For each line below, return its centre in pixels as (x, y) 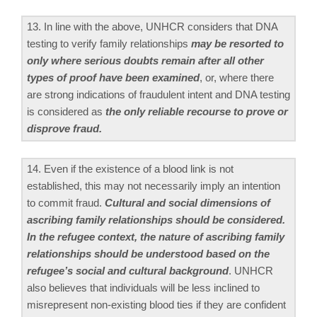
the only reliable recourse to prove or (197, 112)
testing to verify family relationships (109, 44)
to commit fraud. (66, 202)
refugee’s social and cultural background (128, 270)
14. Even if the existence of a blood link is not (130, 168)
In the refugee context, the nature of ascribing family (156, 236)
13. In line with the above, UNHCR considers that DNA (152, 27)
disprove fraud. (64, 129)
